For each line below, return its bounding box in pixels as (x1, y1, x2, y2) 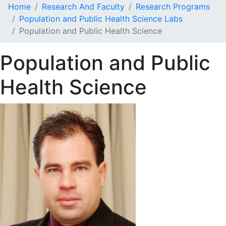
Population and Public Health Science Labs (19, 14, 183, 24)
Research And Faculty (42, 2, 125, 12)
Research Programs (136, 2, 210, 12)
